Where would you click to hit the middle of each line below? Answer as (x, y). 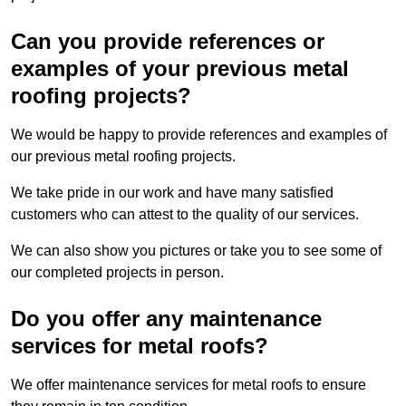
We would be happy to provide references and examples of (199, 135)
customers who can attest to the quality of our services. (185, 215)
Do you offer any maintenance (166, 319)
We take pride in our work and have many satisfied (172, 193)
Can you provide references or (168, 42)
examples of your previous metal (180, 69)
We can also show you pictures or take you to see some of (196, 251)
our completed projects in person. (117, 273)
